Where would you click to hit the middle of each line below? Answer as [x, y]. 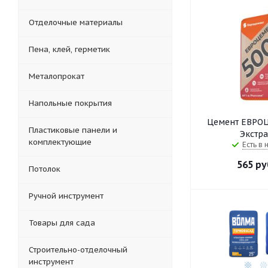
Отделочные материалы [76, 22]
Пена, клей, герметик [69, 49]
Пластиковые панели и [73, 130]
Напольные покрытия [70, 103]
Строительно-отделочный [78, 250]
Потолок [45, 169]
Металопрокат [57, 76]
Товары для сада [62, 223]
